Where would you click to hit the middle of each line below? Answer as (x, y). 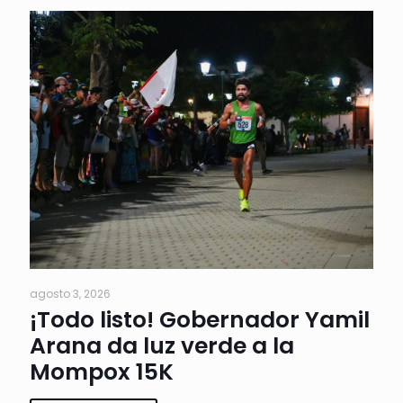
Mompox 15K (102, 372)
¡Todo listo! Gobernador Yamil (200, 320)
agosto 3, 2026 (70, 294)
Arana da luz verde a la (162, 346)
